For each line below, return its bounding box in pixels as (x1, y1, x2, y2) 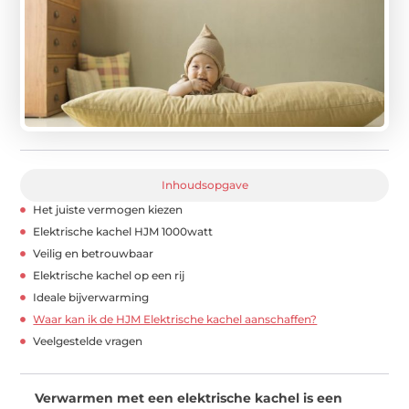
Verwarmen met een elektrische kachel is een (35, 391, 343, 406)
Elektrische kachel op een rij (33, 268, 185, 283)
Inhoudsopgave (161, 178, 248, 193)
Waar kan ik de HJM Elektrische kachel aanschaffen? (33, 312, 318, 327)
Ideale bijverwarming (33, 290, 150, 305)
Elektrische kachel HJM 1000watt (33, 225, 214, 239)
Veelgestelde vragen (33, 334, 143, 349)
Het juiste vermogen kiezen (33, 203, 184, 217)
